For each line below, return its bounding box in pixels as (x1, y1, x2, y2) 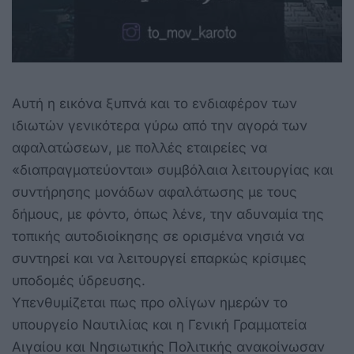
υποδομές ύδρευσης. (12, 273, 145, 289)
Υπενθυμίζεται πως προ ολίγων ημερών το (12, 295, 288, 311)
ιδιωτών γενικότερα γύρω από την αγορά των (12, 118, 307, 134)
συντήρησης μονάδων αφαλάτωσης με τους (12, 184, 297, 201)
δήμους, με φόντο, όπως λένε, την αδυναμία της (12, 206, 324, 223)
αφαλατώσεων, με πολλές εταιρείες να (12, 140, 267, 156)
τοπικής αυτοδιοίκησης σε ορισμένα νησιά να (12, 228, 304, 245)
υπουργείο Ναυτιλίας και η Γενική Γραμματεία (12, 317, 307, 333)
